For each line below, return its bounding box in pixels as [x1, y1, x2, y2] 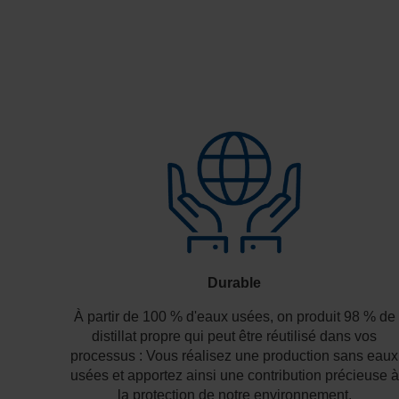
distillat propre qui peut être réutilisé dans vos [92, 328, 378, 344]
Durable [208, 274, 262, 290]
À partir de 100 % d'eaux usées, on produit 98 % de [73, 308, 395, 324]
